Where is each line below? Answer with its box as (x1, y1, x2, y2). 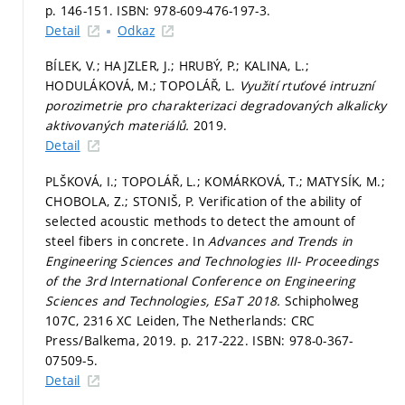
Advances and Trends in (208, 231, 353, 250)
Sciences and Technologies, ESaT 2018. (45, 291, 285, 309)
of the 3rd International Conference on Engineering (45, 271, 355, 289)
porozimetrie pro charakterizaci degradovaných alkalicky (45, 97, 387, 114)
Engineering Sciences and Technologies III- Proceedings (45, 251, 380, 269)
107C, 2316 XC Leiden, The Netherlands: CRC (45, 311, 316, 329)
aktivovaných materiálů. (45, 117, 193, 134)
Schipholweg (284, 291, 360, 309)
